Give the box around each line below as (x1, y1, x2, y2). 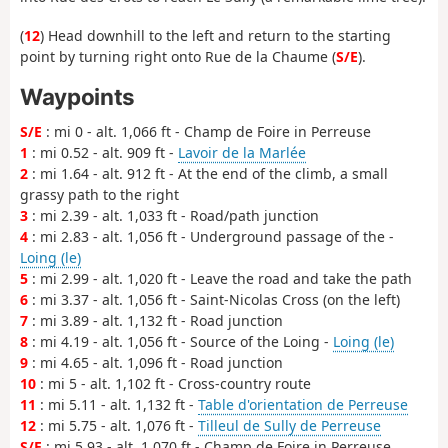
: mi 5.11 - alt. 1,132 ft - (36, 395, 198, 415)
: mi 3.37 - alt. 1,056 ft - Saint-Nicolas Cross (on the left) (28, 290, 400, 310)
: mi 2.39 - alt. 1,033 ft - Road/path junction (28, 206, 319, 226)
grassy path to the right (20, 185, 179, 205)
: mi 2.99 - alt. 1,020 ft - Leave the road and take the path (28, 269, 412, 289)
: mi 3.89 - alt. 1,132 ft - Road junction (28, 311, 283, 331)
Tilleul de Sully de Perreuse (198, 416, 381, 436)
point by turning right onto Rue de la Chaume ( (20, 46, 336, 66)
